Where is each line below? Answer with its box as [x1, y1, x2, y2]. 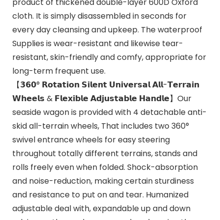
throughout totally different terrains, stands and [12, 147, 197, 159]
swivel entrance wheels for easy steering [12, 134, 170, 145]
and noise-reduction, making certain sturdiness [12, 175, 194, 187]
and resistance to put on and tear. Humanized [12, 189, 189, 200]
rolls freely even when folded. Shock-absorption [12, 161, 198, 173]
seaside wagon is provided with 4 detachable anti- [12, 106, 207, 118]
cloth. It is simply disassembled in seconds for [12, 10, 187, 22]
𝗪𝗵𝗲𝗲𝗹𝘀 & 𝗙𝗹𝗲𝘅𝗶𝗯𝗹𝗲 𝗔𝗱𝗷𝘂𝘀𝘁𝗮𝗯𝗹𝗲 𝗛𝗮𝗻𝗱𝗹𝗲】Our [12, 92, 192, 104]
